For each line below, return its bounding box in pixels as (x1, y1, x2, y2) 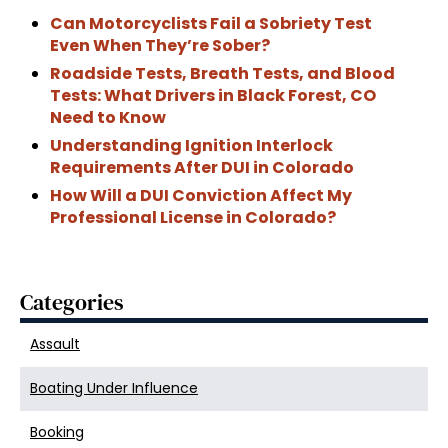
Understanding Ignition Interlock (50, 134, 333, 158)
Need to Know (50, 106, 166, 130)
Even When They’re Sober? (50, 34, 270, 58)
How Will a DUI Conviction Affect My (50, 184, 352, 208)
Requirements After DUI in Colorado (50, 156, 354, 180)
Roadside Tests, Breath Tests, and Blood (50, 62, 395, 86)
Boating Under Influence (30, 378, 198, 399)
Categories (20, 287, 124, 318)
